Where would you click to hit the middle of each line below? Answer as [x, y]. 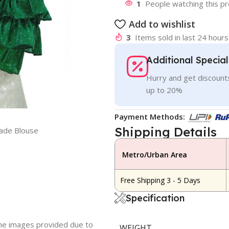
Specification [155, 198]
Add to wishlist [162, 24]
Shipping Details [165, 132]
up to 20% [165, 90]
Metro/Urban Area [154, 154]
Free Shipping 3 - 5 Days [160, 180]
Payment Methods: [150, 116]
